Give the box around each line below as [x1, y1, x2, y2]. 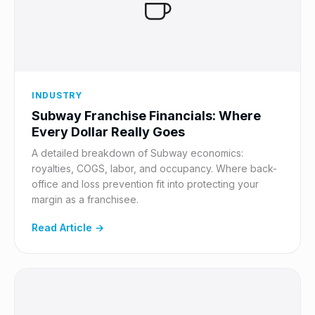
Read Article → [32, 221, 104, 233]
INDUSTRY [32, 90, 82, 101]
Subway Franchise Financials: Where [32, 108, 261, 123]
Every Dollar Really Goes [32, 124, 185, 139]
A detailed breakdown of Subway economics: [32, 147, 243, 159]
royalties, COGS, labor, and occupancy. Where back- [32, 162, 277, 174]
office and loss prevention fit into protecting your [32, 178, 259, 190]
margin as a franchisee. [32, 193, 139, 205]
